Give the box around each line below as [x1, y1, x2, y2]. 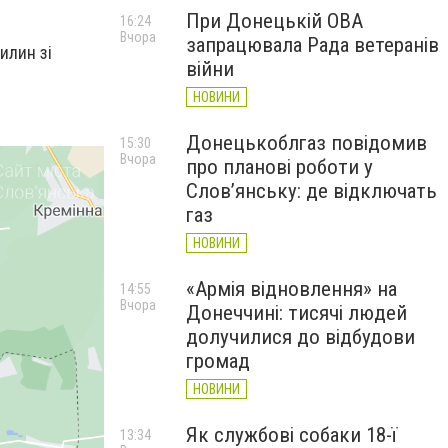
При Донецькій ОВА [186, 9, 363, 33]
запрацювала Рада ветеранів [186, 33, 439, 57]
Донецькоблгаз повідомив [186, 131, 427, 155]
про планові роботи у [186, 155, 373, 179]
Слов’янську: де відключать [186, 179, 437, 203]
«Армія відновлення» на [186, 277, 397, 301]
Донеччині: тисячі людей [186, 301, 407, 325]
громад [186, 349, 250, 373]
